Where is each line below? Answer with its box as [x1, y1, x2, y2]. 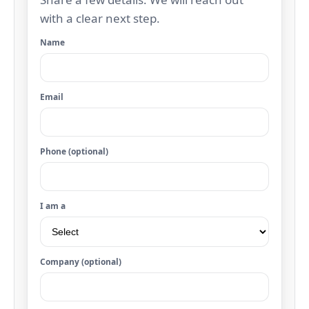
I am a [40, 199, 66, 212]
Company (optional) [40, 255, 121, 268]
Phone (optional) [40, 145, 108, 157]
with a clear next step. [40, 10, 160, 26]
